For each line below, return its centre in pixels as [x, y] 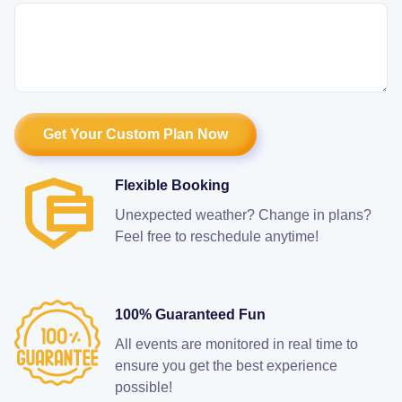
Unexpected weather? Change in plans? [243, 214]
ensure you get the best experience [226, 365]
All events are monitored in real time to [236, 344]
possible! [144, 387]
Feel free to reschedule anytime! [217, 236]
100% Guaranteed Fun [190, 314]
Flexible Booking [172, 185]
